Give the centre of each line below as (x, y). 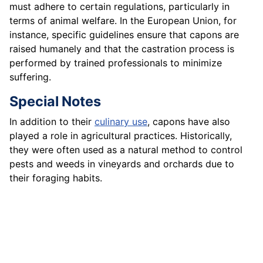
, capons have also (189, 122)
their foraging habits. (56, 178)
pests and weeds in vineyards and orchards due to (122, 164)
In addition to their (52, 122)
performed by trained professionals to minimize (116, 63)
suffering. (30, 77)
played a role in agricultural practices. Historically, (121, 136)
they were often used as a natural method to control (126, 150)
